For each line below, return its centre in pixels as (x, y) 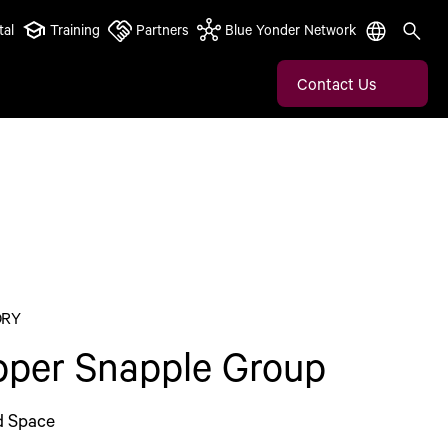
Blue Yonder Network (290, 29)
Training (75, 29)
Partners (162, 29)
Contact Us (336, 83)
